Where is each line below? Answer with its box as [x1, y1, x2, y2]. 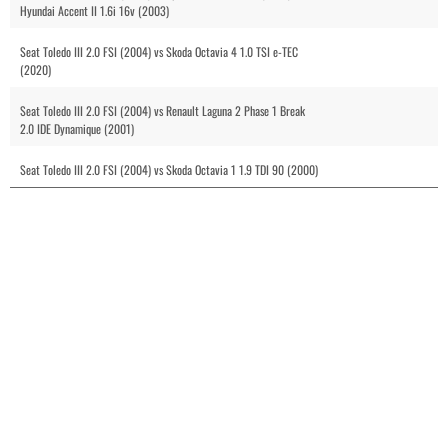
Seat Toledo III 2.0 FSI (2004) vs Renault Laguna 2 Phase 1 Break [20, 102, 305, 119]
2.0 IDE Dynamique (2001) [20, 120, 134, 137]
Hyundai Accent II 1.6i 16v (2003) [20, 2, 169, 19]
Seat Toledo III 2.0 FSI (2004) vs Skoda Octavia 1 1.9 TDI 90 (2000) [20, 161, 318, 178]
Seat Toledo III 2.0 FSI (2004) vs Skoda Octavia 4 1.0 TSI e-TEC [20, 43, 298, 60]
